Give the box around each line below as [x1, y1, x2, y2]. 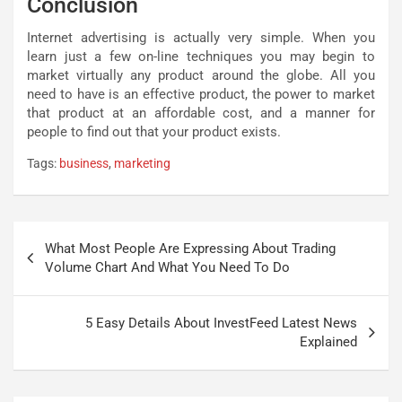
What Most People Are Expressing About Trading [45, 240, 336, 257]
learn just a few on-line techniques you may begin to [27, 48, 375, 65]
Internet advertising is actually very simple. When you [27, 29, 375, 46]
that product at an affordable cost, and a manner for [27, 104, 375, 121]
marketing [114, 155, 170, 170]
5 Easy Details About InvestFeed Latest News [85, 314, 357, 331]
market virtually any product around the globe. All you [27, 66, 375, 83]
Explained [300, 333, 357, 350]
